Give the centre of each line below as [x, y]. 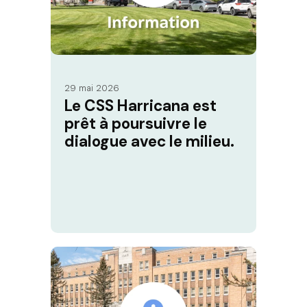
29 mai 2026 [92, 88]
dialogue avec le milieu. [149, 142]
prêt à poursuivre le [136, 124]
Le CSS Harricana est [140, 106]
